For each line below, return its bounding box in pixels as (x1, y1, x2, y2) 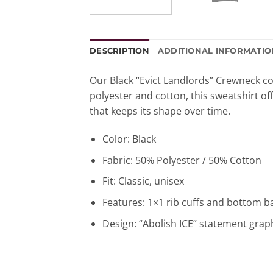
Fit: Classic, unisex (102, 174, 184, 188)
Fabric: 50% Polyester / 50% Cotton (102, 153, 261, 167)
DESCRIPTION (90, 46, 149, 56)
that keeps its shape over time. (90, 104, 230, 118)
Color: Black (102, 132, 156, 146)
